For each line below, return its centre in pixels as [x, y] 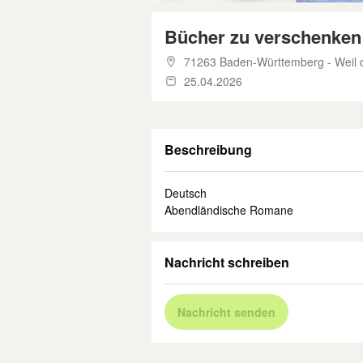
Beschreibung [208, 149]
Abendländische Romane [229, 210]
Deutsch [186, 193]
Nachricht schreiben [227, 262]
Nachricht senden [226, 312]
